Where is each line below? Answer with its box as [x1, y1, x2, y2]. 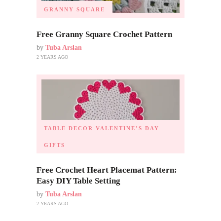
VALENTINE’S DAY [96, 125, 159, 131]
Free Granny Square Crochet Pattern [37, 30, 172, 39]
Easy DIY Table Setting [37, 176, 120, 185]
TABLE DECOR [44, 125, 93, 131]
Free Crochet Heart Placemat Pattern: [37, 165, 177, 175]
